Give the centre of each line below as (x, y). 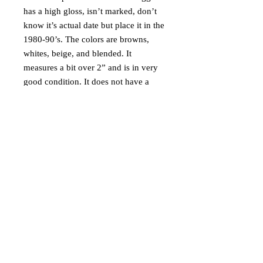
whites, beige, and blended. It (77, 53)
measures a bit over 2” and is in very (91, 67)
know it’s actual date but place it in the (94, 25)
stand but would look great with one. (91, 95)
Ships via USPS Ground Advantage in (92, 124)
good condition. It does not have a (86, 81)
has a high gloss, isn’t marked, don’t (90, 11)
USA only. (43, 138)
